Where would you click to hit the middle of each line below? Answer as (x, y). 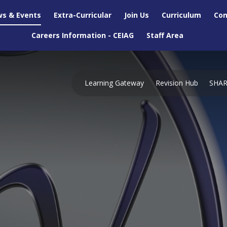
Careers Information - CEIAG (82, 35)
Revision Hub (177, 83)
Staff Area (165, 35)
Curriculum (181, 15)
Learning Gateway (115, 83)
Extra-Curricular (83, 15)
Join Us (137, 15)
